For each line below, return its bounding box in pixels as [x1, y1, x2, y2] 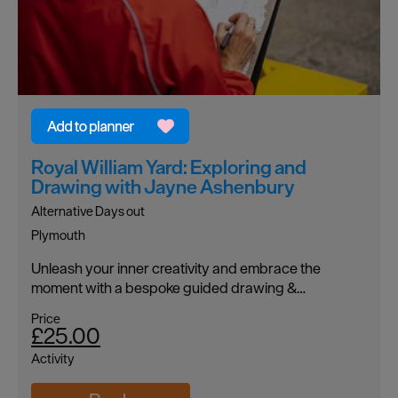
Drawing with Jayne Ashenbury [31, 173, 295, 199]
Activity [31, 349, 75, 367]
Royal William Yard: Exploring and [31, 154, 306, 179]
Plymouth [31, 226, 85, 243]
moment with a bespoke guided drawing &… [31, 277, 306, 298]
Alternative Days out [31, 202, 145, 219]
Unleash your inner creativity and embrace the [31, 258, 321, 278]
